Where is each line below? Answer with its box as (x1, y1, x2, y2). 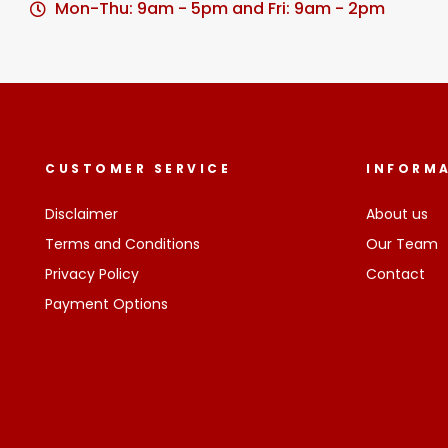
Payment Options (45, 294, 168, 314)
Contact (366, 264, 425, 284)
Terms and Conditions (45, 234, 200, 254)
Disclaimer (45, 204, 118, 224)
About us (366, 204, 428, 224)
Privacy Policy (45, 264, 139, 284)
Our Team (366, 234, 438, 254)
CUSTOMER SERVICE (45, 160, 231, 177)
